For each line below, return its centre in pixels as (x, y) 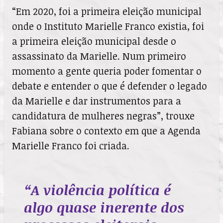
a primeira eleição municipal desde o (94, 41)
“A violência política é (97, 189)
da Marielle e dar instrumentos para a (97, 101)
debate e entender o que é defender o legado (110, 86)
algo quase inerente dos (104, 207)
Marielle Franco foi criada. (71, 145)
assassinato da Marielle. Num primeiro (99, 56)
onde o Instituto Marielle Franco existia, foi (108, 26)
